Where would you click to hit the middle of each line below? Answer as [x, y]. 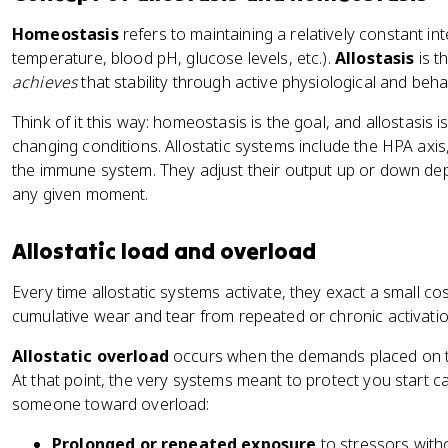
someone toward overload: [111, 404]
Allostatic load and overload [164, 251]
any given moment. [80, 194]
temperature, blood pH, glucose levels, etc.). [173, 58]
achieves [45, 82]
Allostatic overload [90, 356]
